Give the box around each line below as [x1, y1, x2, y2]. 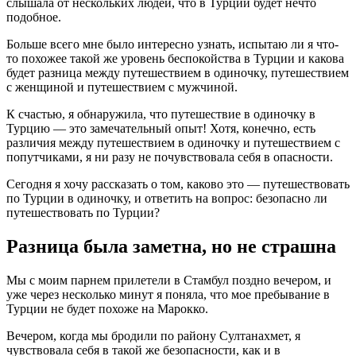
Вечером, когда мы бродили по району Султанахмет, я [6, 328, 300, 342]
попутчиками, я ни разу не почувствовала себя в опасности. [6, 149, 333, 164]
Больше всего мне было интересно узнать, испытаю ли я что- [6, 37, 339, 51]
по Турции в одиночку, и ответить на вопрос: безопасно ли [6, 191, 327, 205]
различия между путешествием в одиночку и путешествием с [6, 135, 340, 149]
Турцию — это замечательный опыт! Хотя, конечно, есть [6, 121, 315, 135]
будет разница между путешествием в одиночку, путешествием [6, 65, 349, 79]
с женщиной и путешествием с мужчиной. [6, 79, 238, 94]
